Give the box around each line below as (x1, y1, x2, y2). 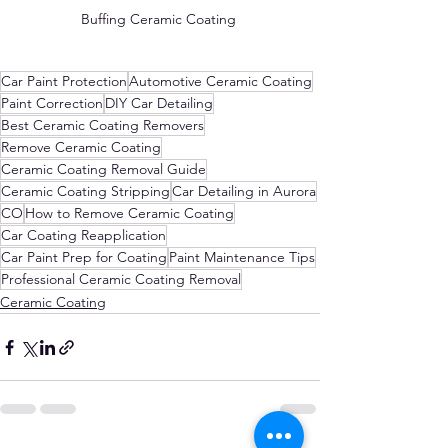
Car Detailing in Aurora (172, 182, 316, 201)
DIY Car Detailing (105, 94, 213, 113)
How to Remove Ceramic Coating (25, 204, 234, 223)
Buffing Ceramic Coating (80, 10, 240, 29)
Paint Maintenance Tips (169, 248, 315, 267)
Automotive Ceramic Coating (129, 72, 312, 91)
